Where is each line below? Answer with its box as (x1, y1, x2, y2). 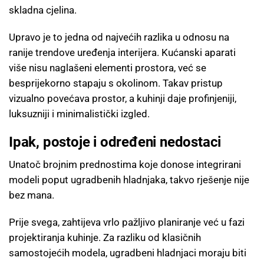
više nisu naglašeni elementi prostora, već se (9, 62, 206, 74)
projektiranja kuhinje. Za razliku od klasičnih (9, 232, 201, 244)
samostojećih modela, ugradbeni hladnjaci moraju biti (9, 247, 246, 259)
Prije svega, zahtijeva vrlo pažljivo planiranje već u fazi (9, 216, 245, 229)
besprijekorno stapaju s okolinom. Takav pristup (9, 77, 223, 90)
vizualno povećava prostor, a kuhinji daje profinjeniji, (9, 93, 236, 105)
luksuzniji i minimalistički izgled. (9, 108, 150, 120)
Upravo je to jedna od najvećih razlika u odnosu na (9, 31, 229, 44)
